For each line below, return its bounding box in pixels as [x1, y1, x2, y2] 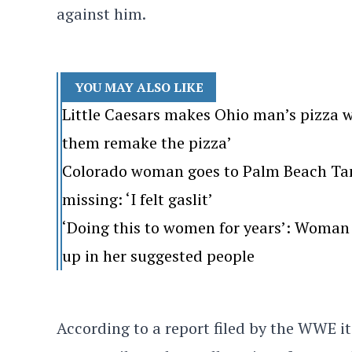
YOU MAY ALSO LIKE [75, 79, 204, 96]
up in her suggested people [62, 245, 255, 266]
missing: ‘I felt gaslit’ [62, 189, 214, 210]
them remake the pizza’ [62, 132, 233, 153]
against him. [57, 3, 146, 24]
